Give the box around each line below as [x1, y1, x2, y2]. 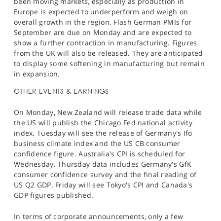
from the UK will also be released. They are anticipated [14, 48, 203, 58]
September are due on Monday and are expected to [14, 28, 192, 37]
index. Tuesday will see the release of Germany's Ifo [14, 128, 192, 138]
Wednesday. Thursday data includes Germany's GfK [14, 159, 192, 169]
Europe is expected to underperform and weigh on [14, 7, 188, 17]
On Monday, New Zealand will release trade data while [14, 108, 202, 117]
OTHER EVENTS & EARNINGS [14, 87, 109, 96]
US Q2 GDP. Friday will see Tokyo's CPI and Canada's [14, 180, 193, 190]
